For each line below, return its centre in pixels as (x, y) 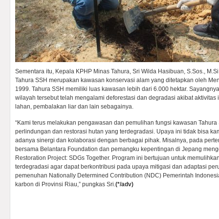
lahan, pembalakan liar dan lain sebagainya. (74, 107)
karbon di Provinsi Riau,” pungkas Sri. (65, 184)
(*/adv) (124, 184)
